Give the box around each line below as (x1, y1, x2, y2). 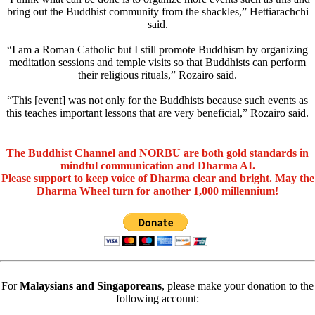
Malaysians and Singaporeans (20, 279, 162, 292)
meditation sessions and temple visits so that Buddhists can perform (9, 56, 306, 69)
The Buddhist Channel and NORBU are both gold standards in (6, 147, 309, 160)
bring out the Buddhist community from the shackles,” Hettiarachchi (6, 6, 309, 18)
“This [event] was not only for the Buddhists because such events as (7, 94, 308, 107)
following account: (116, 292, 199, 304)
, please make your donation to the (162, 279, 314, 292)
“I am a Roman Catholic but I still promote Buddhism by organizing (7, 44, 308, 56)
